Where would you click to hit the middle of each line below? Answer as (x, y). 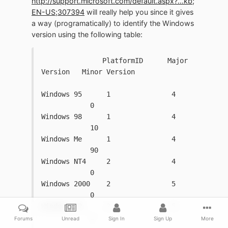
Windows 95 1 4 (112, 94)
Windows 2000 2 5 (112, 184)
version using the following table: (87, 34)
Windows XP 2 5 (112, 206)
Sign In (116, 218)
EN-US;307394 (58, 12)
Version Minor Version (88, 72)
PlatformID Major (115, 61)
